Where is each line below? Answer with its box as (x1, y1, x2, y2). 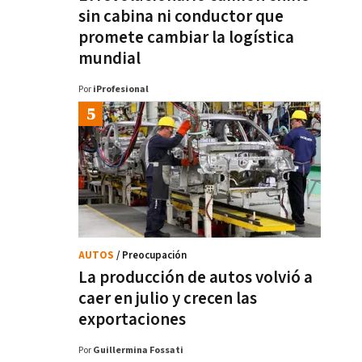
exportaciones (78, 309, 186, 330)
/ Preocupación (116, 249, 187, 263)
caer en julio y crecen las (78, 288, 257, 309)
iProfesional (93, 83, 149, 95)
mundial (78, 48, 141, 69)
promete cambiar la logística (78, 27, 294, 48)
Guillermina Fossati (93, 344, 183, 356)
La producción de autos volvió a (78, 267, 313, 288)
